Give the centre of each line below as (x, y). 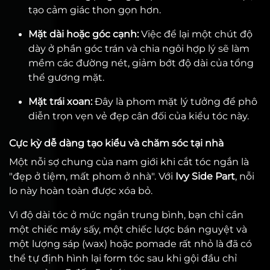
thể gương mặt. (66, 77)
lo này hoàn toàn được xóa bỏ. (81, 191)
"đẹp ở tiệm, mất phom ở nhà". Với (92, 176)
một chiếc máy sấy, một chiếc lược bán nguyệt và (128, 229)
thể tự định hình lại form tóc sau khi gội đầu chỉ (123, 258)
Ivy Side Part (205, 176)
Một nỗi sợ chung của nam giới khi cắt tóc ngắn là (129, 162)
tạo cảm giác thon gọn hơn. (95, 10)
